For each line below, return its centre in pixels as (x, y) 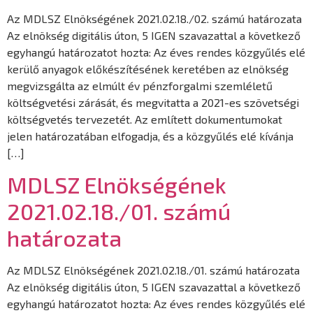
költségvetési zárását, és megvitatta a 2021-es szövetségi (153, 102)
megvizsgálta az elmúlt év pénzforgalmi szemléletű (140, 85)
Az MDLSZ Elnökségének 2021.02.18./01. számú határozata (153, 270)
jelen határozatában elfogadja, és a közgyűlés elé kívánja (150, 136)
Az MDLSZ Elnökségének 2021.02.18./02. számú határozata (154, 18)
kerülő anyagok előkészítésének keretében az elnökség (148, 68)
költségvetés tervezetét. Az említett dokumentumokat (145, 119)
